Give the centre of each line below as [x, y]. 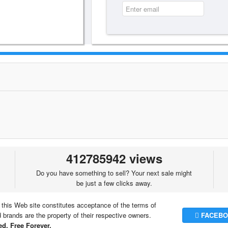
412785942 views [114, 158]
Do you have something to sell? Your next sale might [114, 173]
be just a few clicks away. [114, 183]
